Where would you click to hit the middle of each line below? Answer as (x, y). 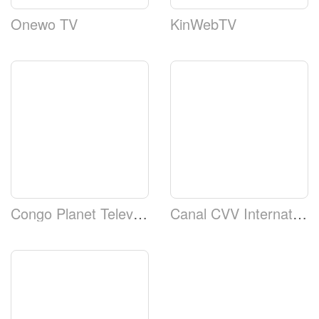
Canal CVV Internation (300, 213)
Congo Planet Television (140, 213)
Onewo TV (44, 23)
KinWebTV (203, 23)
